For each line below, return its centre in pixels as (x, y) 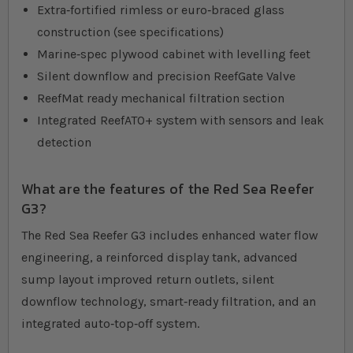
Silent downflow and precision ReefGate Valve (166, 76)
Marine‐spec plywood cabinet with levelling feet (174, 54)
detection (64, 143)
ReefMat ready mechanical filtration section (161, 98)
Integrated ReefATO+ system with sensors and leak (180, 121)
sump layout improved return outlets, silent (148, 280)
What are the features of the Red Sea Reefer (168, 189)
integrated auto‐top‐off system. (110, 324)
